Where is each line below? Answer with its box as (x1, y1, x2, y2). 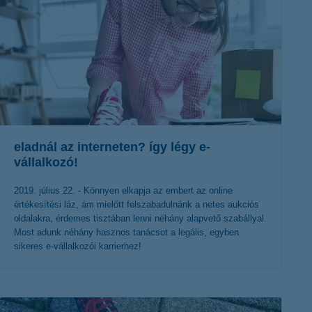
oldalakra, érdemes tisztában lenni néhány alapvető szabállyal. (14, 213, 267, 224)
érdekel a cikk (93, 286, 166, 302)
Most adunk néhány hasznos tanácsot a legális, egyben (14, 227, 239, 237)
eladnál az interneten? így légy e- (14, 140, 210, 154)
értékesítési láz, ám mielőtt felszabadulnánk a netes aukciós (14, 199, 259, 210)
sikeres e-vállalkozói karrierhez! (14, 241, 141, 251)
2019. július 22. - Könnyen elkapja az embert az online (14, 185, 233, 196)
